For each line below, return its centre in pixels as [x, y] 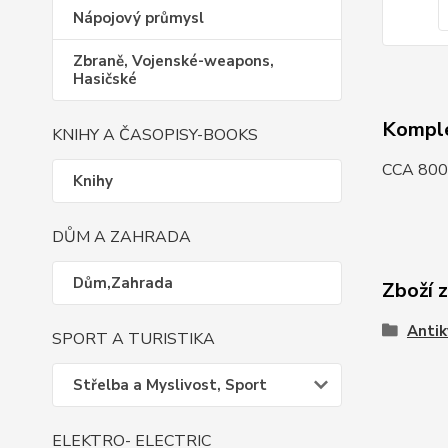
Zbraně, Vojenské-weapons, [173, 61]
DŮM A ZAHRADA [121, 237]
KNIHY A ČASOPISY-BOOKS [155, 135]
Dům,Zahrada [123, 283]
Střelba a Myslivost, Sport [170, 385]
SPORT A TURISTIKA [133, 339]
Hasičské [105, 79]
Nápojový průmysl [138, 18]
